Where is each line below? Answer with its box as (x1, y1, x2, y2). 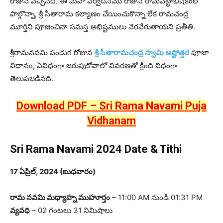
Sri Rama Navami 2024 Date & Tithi (10, 143, 182, 155)
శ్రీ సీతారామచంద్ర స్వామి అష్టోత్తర (95, 48, 189, 57)
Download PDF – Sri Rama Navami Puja (16, 100, 207, 112)
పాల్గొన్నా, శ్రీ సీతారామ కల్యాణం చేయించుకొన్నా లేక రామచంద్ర (10, 9, 189, 18)
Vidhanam (87, 114, 136, 127)
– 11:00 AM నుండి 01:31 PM (110, 193, 203, 202)
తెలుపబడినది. (10, 74, 53, 83)
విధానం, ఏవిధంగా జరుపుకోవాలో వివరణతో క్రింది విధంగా (10, 61, 177, 70)
